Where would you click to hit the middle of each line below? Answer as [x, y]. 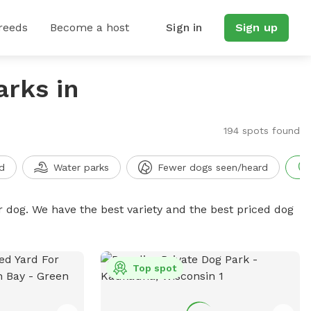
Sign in [184, 27]
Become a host [90, 27]
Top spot [154, 268]
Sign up [256, 27]
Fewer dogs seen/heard [212, 167]
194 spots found [261, 131]
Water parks [81, 167]
